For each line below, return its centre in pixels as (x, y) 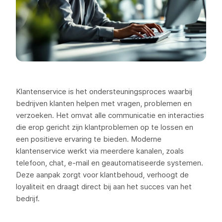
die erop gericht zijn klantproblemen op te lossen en (105, 127)
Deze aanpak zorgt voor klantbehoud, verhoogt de (102, 175)
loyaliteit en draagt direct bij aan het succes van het (104, 187)
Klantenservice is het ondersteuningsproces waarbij (104, 91)
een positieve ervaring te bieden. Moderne (89, 139)
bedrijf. (28, 198)
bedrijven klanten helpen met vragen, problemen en (104, 103)
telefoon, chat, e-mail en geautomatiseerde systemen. (110, 163)
